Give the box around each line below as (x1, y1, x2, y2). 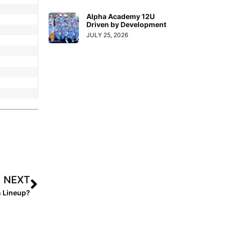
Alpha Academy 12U (86, 12, 155, 21)
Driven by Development (86, 20, 167, 29)
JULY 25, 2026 (86, 31, 129, 39)
